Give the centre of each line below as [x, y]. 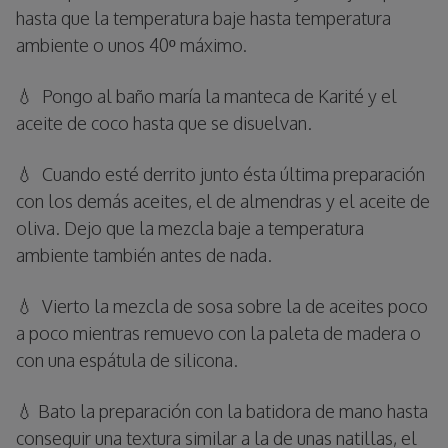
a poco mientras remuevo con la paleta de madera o [218, 332]
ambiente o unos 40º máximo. [131, 44]
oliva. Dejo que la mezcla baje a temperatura [190, 227]
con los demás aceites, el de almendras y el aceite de [223, 200]
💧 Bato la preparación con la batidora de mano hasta [222, 410]
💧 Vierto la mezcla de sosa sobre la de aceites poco [222, 305]
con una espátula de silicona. [127, 359]
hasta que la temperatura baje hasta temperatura [203, 17]
